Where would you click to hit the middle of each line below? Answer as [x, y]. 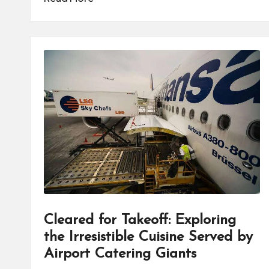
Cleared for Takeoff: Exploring [140, 221]
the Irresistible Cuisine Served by [148, 237]
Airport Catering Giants [120, 254]
